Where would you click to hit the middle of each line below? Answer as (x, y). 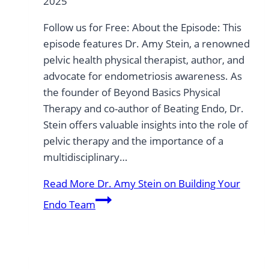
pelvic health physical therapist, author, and (144, 59)
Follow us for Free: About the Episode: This (142, 27)
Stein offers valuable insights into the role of (146, 124)
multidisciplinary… (85, 157)
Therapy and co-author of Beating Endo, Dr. (144, 108)
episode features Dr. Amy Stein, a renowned (147, 43)
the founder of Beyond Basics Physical (132, 92)
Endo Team (69, 204)
